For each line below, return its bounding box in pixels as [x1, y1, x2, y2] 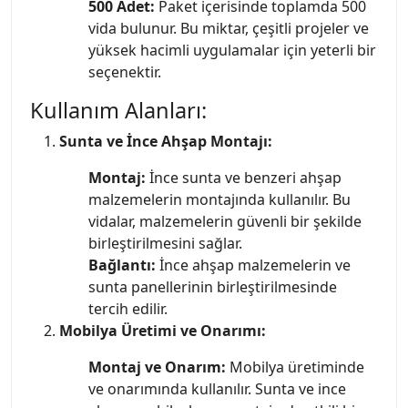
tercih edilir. [88, 298, 168, 319]
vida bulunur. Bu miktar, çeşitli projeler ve [88, 17, 369, 38]
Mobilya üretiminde [226, 356, 364, 377]
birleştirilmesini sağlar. [88, 232, 242, 253]
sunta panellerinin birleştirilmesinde [88, 276, 337, 297]
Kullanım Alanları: [30, 95, 207, 125]
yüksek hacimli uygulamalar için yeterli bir [88, 39, 376, 60]
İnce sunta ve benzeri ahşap [146, 167, 342, 188]
